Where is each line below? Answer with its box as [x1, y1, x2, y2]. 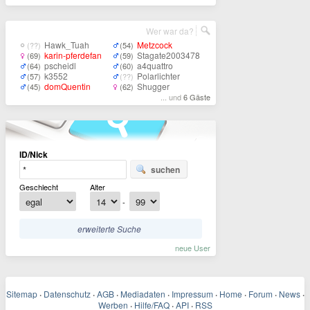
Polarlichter [137, 70, 180, 82]
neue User [175, 242, 210, 253]
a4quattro [137, 60, 173, 71]
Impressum [171, 288, 213, 300]
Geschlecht [19, 181, 58, 192]
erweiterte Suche [77, 223, 141, 235]
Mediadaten [120, 288, 165, 300]
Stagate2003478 [137, 49, 200, 61]
